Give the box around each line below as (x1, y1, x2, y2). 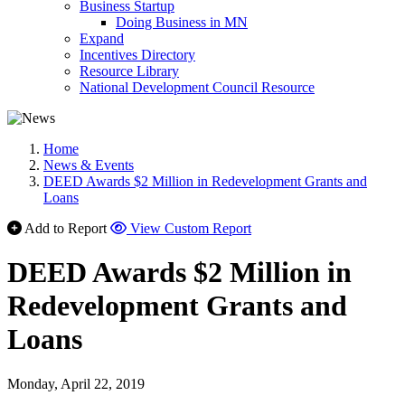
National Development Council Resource (80, 80, 315, 95)
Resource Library (80, 63, 179, 79)
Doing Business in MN (116, 14, 248, 30)
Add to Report (24, 221, 107, 236)
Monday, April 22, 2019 (7, 375, 145, 391)
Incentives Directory (80, 47, 195, 62)
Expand (80, 31, 124, 46)
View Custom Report (130, 221, 251, 236)
